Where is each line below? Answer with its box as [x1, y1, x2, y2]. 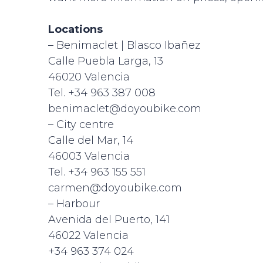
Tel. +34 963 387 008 [48, 86, 156, 99]
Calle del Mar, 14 [48, 134, 133, 147]
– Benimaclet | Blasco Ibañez [48, 39, 200, 52]
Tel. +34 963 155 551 [48, 166, 146, 178]
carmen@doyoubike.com [48, 181, 182, 194]
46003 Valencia [48, 150, 130, 163]
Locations [48, 23, 103, 36]
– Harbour [48, 197, 100, 210]
